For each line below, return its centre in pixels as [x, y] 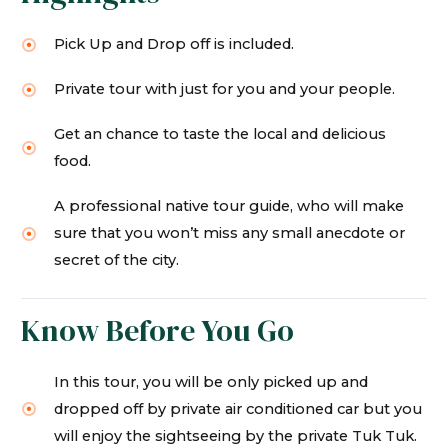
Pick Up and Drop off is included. [174, 44]
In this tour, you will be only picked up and [211, 381]
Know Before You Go [157, 330]
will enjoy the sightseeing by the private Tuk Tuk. [236, 435]
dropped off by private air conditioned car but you [238, 408]
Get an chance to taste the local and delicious [220, 134]
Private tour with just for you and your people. [225, 89]
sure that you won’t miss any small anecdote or [230, 233]
